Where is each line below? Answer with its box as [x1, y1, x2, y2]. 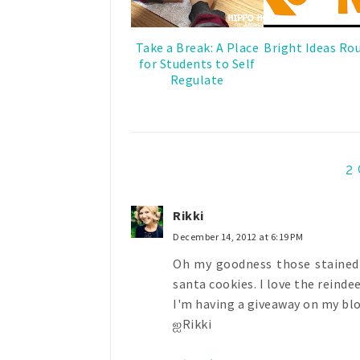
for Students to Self [138, 55, 256, 72]
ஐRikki [173, 315, 211, 332]
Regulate [170, 71, 224, 88]
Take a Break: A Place [135, 39, 259, 55]
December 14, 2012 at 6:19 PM [173, 230, 303, 243]
